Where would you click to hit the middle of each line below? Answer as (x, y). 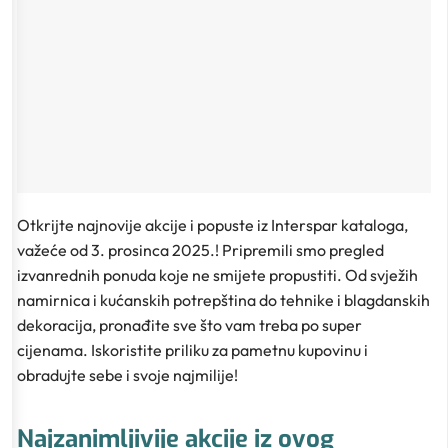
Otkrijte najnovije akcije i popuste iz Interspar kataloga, (212, 224)
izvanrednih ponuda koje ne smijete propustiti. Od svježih (217, 274)
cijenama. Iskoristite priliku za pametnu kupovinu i (192, 349)
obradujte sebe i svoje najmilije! (127, 374)
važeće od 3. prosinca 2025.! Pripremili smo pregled (200, 249)
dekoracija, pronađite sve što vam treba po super (189, 324)
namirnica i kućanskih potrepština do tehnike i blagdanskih (223, 299)
